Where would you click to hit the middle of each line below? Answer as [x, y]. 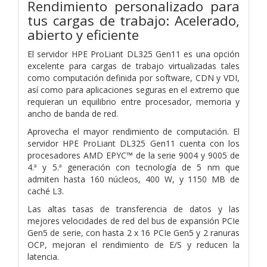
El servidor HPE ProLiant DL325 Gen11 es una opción [133, 54]
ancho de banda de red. [73, 113]
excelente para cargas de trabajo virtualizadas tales [133, 66]
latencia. [43, 256]
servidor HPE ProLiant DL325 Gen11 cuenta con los [133, 143]
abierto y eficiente [83, 35]
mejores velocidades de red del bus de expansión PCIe [133, 221]
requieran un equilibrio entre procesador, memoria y [133, 101]
